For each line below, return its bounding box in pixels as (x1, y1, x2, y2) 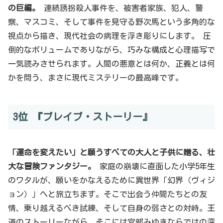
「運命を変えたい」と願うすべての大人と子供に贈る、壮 (8, 148, 215, 156)
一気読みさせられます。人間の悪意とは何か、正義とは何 (8, 60, 215, 68)
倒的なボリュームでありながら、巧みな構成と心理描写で (8, 46, 215, 54)
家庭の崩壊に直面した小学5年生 (96, 162, 215, 170)
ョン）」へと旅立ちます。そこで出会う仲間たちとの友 (8, 190, 207, 198)
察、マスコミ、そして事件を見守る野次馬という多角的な (8, 18, 215, 26)
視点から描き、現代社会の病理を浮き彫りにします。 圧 (8, 32, 211, 40)
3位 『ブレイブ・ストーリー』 (13, 111, 152, 122)
